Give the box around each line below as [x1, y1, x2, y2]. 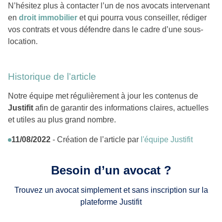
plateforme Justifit [80, 198, 142, 207]
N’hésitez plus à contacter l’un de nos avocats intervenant [8, 1, 210, 10]
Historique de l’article [8, 71, 96, 82]
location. [8, 37, 38, 46]
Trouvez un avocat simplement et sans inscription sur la [14, 186, 208, 195]
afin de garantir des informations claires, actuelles [33, 104, 209, 112]
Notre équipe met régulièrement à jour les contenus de [8, 92, 198, 101]
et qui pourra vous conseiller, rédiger [77, 13, 207, 22]
